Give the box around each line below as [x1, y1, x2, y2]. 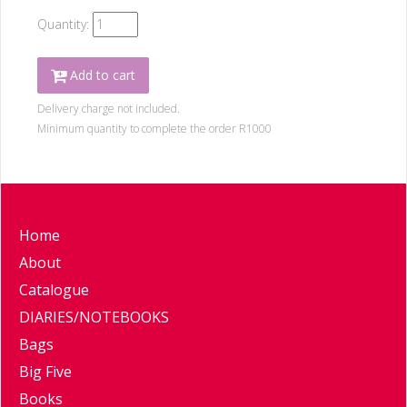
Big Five [19, 362, 72, 382]
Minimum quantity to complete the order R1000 [37, 121, 272, 137]
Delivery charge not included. [37, 101, 180, 117]
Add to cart [66, 66, 135, 84]
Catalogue [19, 280, 89, 301]
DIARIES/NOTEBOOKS [19, 307, 169, 328]
